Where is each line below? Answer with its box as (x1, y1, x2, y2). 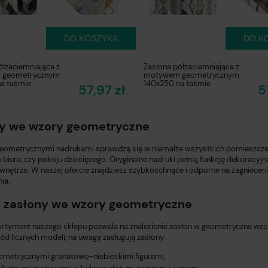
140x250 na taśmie (144, 78, 211, 89)
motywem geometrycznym (144, 69, 239, 80)
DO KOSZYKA (64, 33, 118, 43)
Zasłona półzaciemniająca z (144, 61, 239, 72)
